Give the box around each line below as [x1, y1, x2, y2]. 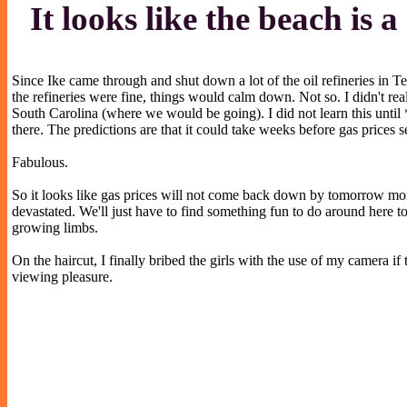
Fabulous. [12, 154, 68, 170]
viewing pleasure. [12, 268, 113, 284]
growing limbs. [12, 219, 98, 235]
